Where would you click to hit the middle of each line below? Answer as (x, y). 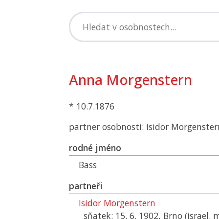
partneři (86, 186)
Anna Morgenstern (131, 79)
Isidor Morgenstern (117, 203)
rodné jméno (95, 148)
